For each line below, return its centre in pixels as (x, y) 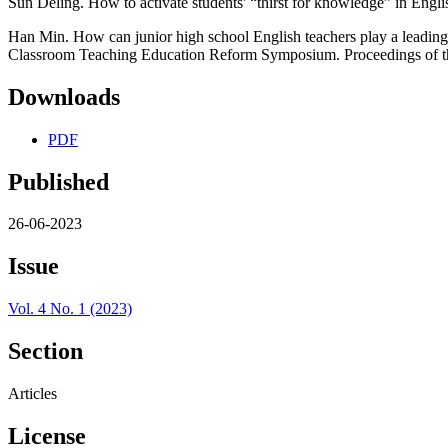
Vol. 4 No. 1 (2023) (70, 309)
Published (58, 181)
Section (45, 351)
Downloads (64, 96)
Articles (32, 394)
